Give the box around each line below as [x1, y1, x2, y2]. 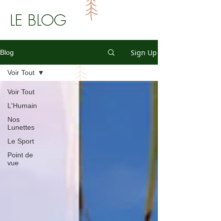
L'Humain [7, 102, 37, 110]
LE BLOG [10, 10, 67, 30]
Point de [7, 151, 33, 159]
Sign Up [131, 47, 157, 57]
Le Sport [7, 137, 34, 145]
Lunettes [7, 123, 35, 131]
